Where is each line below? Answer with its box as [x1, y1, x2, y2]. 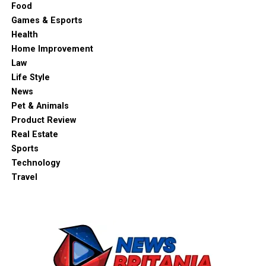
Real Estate [11, 129, 58, 140]
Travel [11, 172, 37, 182]
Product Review [11, 115, 76, 125]
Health [11, 30, 38, 40]
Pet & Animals [11, 101, 69, 111]
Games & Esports [11, 15, 83, 26]
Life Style [11, 72, 50, 83]
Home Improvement [11, 44, 93, 54]
